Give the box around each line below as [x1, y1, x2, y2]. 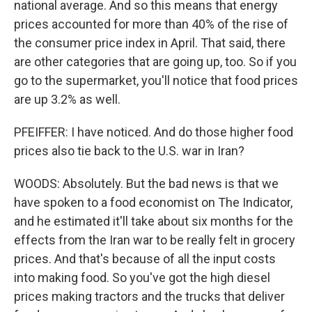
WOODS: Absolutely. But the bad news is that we [14, 176, 279, 191]
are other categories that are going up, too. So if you [14, 54, 297, 69]
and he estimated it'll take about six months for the [14, 214, 293, 228]
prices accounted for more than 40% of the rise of [14, 17, 288, 31]
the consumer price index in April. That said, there [14, 36, 286, 50]
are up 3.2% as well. [14, 92, 120, 107]
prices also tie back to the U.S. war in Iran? [14, 143, 244, 158]
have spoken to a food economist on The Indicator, [14, 195, 292, 210]
